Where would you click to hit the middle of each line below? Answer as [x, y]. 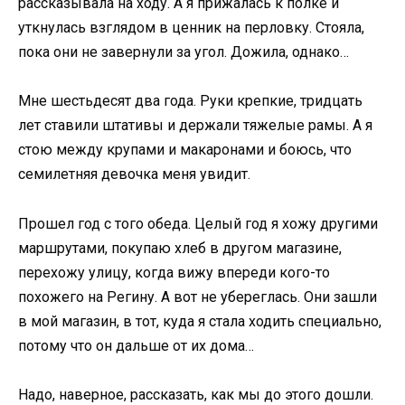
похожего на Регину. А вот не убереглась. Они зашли [198, 297]
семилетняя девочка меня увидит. [134, 174]
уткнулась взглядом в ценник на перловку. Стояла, [191, 28]
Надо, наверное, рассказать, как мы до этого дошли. [196, 394]
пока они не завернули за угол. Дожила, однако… [184, 52]
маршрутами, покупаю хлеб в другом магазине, [180, 248]
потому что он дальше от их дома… [136, 345]
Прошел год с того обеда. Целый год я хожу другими [198, 223]
